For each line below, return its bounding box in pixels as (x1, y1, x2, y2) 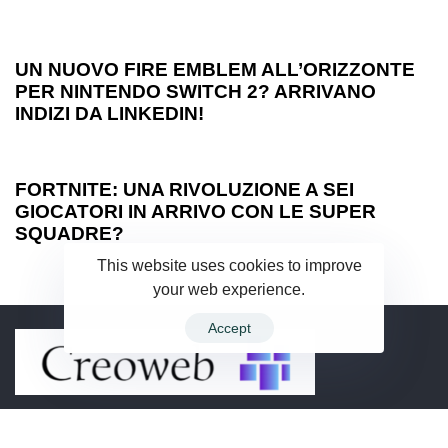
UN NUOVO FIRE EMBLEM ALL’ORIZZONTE (15, 58, 415, 80)
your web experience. (153, 279, 305, 298)
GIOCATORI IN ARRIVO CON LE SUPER (15, 200, 376, 222)
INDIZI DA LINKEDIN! (15, 102, 204, 124)
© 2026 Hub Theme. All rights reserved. (154, 415, 433, 433)
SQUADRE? (15, 222, 124, 244)
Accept (207, 320, 251, 336)
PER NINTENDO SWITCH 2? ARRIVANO (15, 80, 376, 102)
